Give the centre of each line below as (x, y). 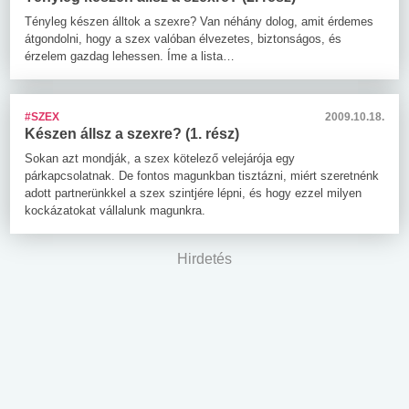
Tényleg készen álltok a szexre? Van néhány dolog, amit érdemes (199, 21)
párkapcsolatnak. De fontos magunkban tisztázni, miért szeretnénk (202, 175)
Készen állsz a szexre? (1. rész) (132, 133)
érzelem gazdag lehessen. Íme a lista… (130, 56)
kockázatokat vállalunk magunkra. (115, 210)
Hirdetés (204, 258)
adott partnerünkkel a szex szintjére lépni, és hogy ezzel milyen (193, 193)
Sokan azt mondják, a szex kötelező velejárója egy (160, 158)
